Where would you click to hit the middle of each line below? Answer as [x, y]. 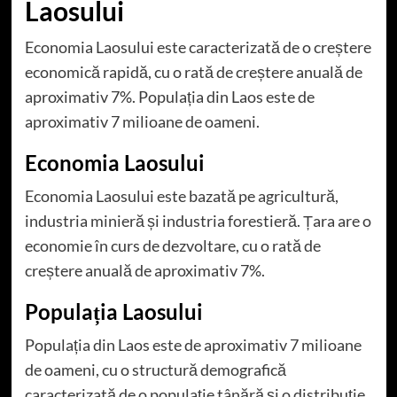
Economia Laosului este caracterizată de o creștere [198, 47]
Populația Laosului [113, 311]
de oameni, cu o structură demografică [155, 369]
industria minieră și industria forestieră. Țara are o [198, 220]
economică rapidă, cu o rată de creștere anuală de [193, 71]
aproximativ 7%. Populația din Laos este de [169, 96]
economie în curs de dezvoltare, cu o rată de [172, 245]
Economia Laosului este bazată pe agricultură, [181, 195]
